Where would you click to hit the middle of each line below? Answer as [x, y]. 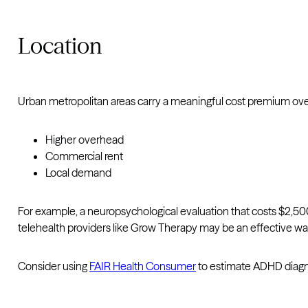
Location [60, 46]
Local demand [79, 173]
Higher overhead [85, 140]
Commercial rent [85, 156]
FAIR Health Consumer [143, 266]
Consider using [54, 266]
